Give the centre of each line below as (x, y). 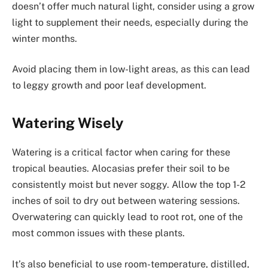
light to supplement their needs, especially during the (130, 22)
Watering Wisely (68, 123)
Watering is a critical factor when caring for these (121, 153)
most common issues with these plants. (98, 233)
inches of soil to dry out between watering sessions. (126, 201)
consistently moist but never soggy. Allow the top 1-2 (129, 185)
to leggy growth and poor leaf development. (109, 86)
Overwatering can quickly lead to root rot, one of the (127, 217)
